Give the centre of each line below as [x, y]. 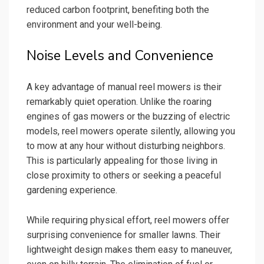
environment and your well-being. [94, 25]
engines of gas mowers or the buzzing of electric [128, 117]
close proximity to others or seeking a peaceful [124, 176]
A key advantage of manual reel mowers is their [124, 87]
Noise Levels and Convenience [120, 56]
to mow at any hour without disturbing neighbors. [126, 146]
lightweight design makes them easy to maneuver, [129, 250]
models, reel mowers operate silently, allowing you [131, 131]
